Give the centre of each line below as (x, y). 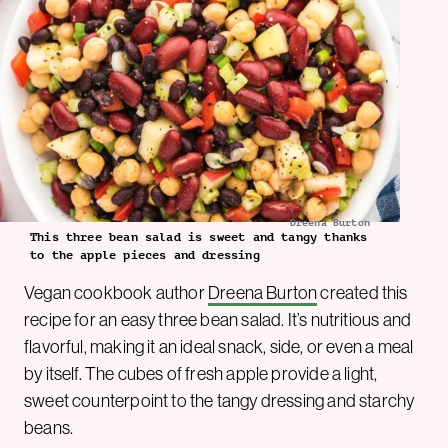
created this (362, 292)
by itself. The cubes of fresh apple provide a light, (201, 373)
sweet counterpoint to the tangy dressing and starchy (219, 400)
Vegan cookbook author (116, 292)
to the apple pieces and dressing (145, 254)
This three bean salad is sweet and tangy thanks (199, 236)
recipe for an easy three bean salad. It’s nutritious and (218, 319)
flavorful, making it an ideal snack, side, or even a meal (219, 346)
